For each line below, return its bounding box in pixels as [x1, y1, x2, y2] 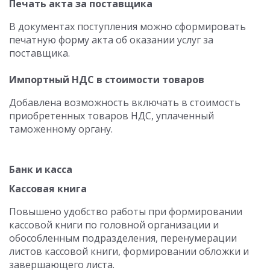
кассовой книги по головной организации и [9, 218, 219, 231]
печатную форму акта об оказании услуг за [9, 33, 213, 46]
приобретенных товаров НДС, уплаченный [9, 109, 214, 122]
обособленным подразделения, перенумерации [9, 231, 237, 245]
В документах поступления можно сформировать [9, 20, 246, 33]
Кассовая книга [9, 182, 87, 195]
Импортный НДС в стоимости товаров [9, 73, 204, 86]
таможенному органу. [9, 122, 113, 136]
